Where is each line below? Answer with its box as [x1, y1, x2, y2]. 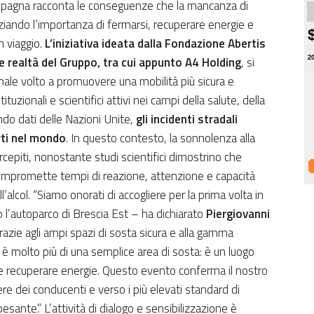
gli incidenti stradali [136, 110, 238, 129]
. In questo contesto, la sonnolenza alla [66, 129, 255, 148]
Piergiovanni [206, 205, 270, 224]
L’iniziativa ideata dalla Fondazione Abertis [45, 34, 266, 53]
